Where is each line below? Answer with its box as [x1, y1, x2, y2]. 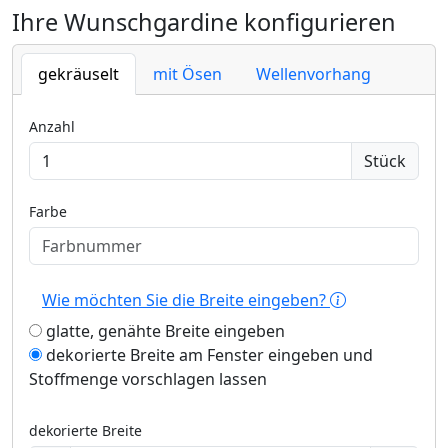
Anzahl [29, 117, 75, 136]
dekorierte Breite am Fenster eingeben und [42, 344, 373, 366]
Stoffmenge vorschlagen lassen [29, 368, 267, 390]
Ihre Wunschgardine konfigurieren [12, 6, 396, 38]
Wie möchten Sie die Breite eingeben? [42, 289, 330, 311]
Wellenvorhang [256, 63, 371, 85]
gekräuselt [38, 63, 119, 85]
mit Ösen [153, 63, 222, 85]
